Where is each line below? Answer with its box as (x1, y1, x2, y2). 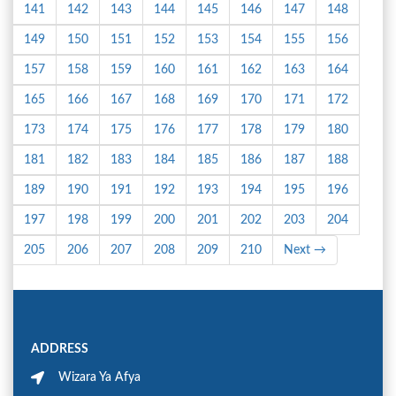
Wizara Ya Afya (58, 371, 141, 385)
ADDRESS (31, 343, 88, 356)
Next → (284, 244, 326, 257)
